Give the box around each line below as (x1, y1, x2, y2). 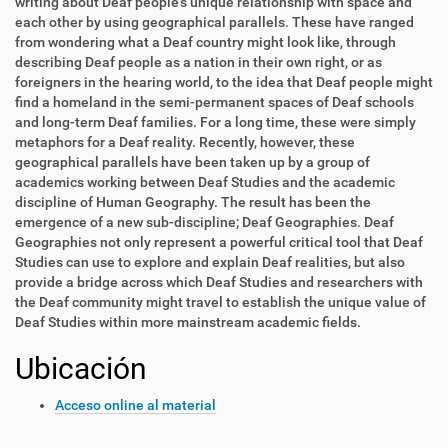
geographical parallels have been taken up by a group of (15, 154, 370, 170)
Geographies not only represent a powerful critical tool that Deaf (15, 234, 423, 250)
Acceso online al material (55, 397, 216, 413)
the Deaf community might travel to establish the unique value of (15, 294, 426, 310)
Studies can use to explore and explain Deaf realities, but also (15, 254, 405, 270)
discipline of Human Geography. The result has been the (15, 194, 371, 210)
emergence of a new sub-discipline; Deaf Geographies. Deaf (15, 214, 394, 230)
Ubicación (15, 351, 147, 386)
